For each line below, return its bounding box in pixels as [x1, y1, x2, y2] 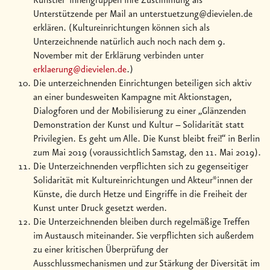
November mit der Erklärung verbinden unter [33, 50, 204, 61]
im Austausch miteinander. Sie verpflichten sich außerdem [33, 230, 254, 242]
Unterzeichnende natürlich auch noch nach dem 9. [33, 36, 225, 48]
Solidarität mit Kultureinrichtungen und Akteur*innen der [33, 175, 253, 186]
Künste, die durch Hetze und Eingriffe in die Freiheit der [33, 189, 247, 200]
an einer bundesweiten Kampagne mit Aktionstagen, [33, 92, 232, 103]
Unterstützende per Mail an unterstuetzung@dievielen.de [33, 8, 253, 20]
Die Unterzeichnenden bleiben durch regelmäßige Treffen [33, 216, 250, 228]
